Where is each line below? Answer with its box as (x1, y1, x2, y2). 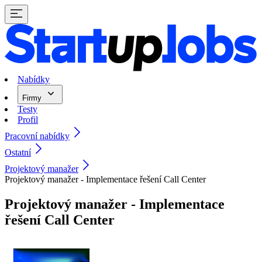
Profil (18, 115, 38, 125)
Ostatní (5, 147, 31, 158)
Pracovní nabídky (5, 131, 70, 142)
